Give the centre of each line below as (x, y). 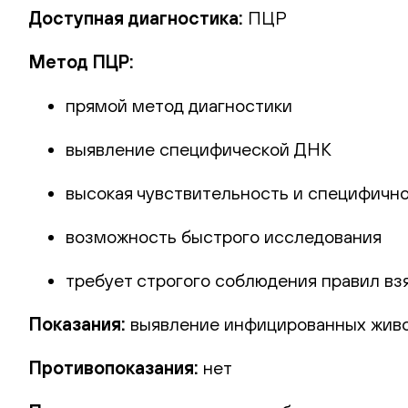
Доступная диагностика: (138, 17)
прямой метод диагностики (179, 105)
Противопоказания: (116, 367)
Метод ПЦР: (82, 61)
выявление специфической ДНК (199, 148)
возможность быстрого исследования (224, 236)
